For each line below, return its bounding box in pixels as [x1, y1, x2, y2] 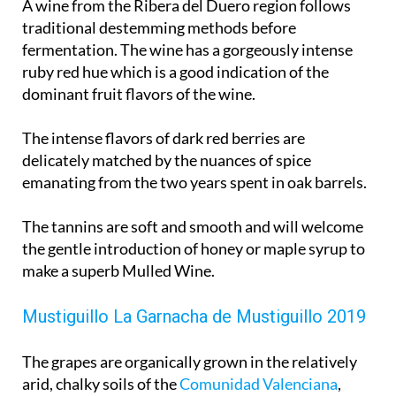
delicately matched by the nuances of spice [22, 151, 311, 171]
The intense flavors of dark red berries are [22, 129, 305, 149]
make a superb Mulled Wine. [22, 262, 215, 282]
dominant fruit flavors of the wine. [22, 85, 255, 105]
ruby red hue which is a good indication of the [22, 63, 329, 83]
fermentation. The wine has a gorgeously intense [22, 41, 353, 61]
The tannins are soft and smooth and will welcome [22, 217, 363, 238]
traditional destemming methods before [22, 19, 296, 39]
